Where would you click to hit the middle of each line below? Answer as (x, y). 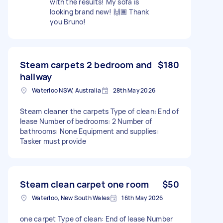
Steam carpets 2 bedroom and (86, 64)
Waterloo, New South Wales (71, 198)
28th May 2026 (134, 90)
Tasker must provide (53, 141)
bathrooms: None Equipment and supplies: (89, 131)
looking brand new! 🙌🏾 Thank (100, 11)
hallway (36, 76)
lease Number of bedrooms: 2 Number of (86, 121)
